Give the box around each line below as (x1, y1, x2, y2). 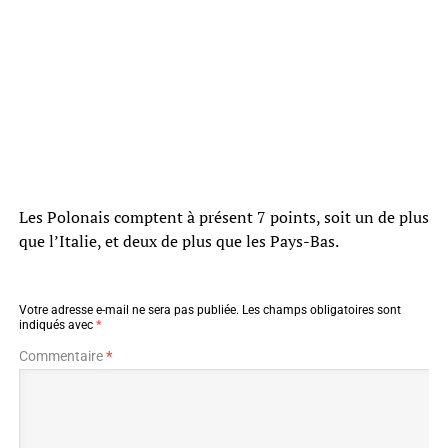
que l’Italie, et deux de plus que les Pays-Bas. (18, 229, 339, 252)
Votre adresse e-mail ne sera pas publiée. (18, 302, 239, 317)
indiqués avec (18, 317, 96, 332)
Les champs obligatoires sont (241, 302, 401, 317)
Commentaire (18, 347, 106, 364)
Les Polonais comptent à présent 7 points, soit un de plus (18, 205, 429, 228)
